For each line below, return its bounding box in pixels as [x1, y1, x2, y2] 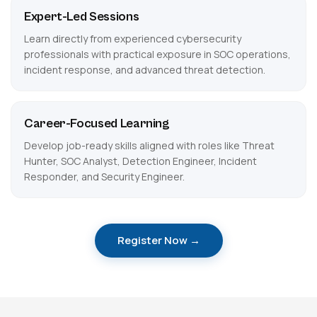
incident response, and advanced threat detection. [24, 63, 265, 76]
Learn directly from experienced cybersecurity [24, 32, 241, 45]
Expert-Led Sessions [24, 9, 139, 24]
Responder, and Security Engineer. [24, 170, 185, 183]
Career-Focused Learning [24, 116, 170, 131]
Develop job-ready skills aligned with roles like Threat [24, 139, 275, 152]
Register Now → [117, 233, 200, 248]
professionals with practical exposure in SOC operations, [24, 47, 291, 61]
